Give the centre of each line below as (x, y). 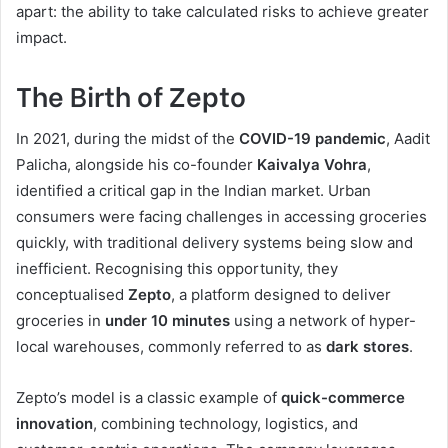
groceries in (60, 321)
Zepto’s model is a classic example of (148, 398)
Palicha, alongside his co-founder (136, 165)
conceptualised (72, 295)
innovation (54, 424)
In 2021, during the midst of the (127, 139)
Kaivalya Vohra (312, 165)
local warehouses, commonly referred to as (171, 347)
